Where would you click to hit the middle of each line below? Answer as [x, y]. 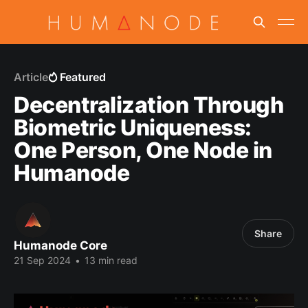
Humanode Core [60, 245]
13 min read [110, 260]
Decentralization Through [149, 105]
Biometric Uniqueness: [133, 128]
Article [31, 77]
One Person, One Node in [143, 150]
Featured [83, 77]
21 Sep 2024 [42, 260]
